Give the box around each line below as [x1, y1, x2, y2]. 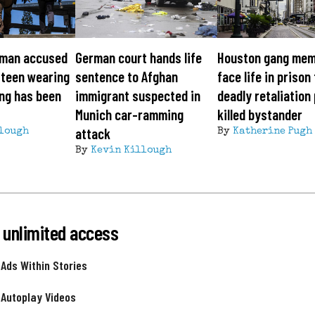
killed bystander [217, 105, 303, 124]
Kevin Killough [90, 146, 172, 156]
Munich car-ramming [75, 105, 184, 124]
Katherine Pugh [233, 127, 313, 137]
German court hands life [75, 49, 202, 67]
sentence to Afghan [75, 67, 178, 86]
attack [75, 124, 110, 143]
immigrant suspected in [75, 86, 200, 105]
